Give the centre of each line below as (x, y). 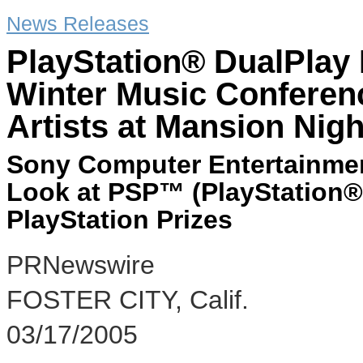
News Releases (78, 23)
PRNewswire (81, 265)
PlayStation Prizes (120, 220)
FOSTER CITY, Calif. (128, 300)
